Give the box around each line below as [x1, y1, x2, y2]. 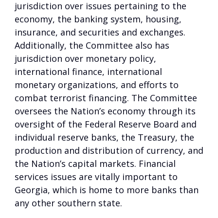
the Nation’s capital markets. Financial [15, 158, 176, 169]
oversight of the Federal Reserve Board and [15, 118, 197, 130]
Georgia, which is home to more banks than [15, 184, 199, 196]
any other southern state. [15, 197, 122, 209]
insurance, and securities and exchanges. [15, 26, 185, 38]
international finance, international [15, 66, 162, 77]
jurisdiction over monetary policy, [15, 53, 156, 64]
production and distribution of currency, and [15, 145, 203, 156]
